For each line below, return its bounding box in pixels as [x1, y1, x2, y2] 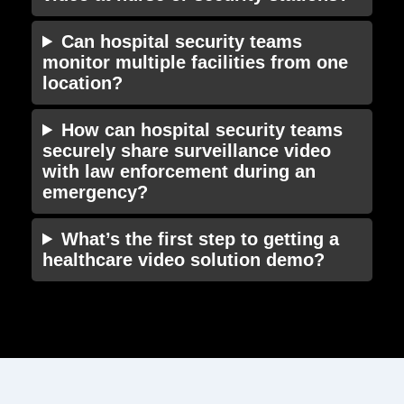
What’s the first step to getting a [61, 228, 340, 249]
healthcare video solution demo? [42, 249, 325, 270]
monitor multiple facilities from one [42, 51, 348, 72]
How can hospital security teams [61, 119, 344, 140]
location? [42, 72, 123, 93]
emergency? [42, 181, 148, 202]
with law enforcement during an [42, 161, 316, 181]
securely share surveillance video [42, 140, 331, 161]
